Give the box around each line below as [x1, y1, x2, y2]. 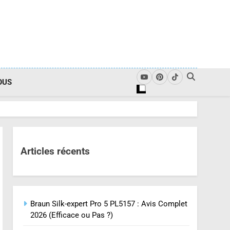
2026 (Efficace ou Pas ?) [30, 210, 113, 220]
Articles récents [21, 145, 90, 157]
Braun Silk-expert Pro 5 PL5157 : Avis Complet [30, 199, 188, 209]
